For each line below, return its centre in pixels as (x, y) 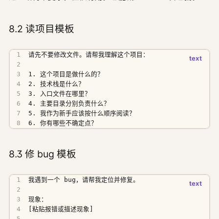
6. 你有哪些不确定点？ (63, 123)
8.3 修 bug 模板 (43, 154)
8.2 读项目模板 (42, 29)
